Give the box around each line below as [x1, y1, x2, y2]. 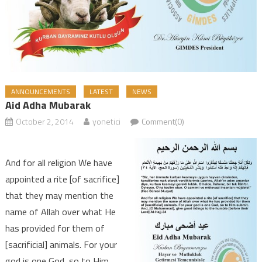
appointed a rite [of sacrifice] [5, 171, 119, 186]
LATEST [89, 85, 113, 97]
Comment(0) [141, 115, 184, 127]
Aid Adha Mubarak [5, 96, 91, 113]
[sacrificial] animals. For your [5, 237, 117, 251]
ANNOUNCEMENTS [11, 85, 70, 97]
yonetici [92, 115, 120, 127]
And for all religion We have [5, 155, 112, 170]
